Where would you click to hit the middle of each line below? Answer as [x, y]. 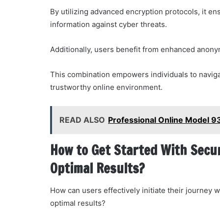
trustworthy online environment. [106, 87]
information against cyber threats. [109, 24]
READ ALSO [82, 120]
